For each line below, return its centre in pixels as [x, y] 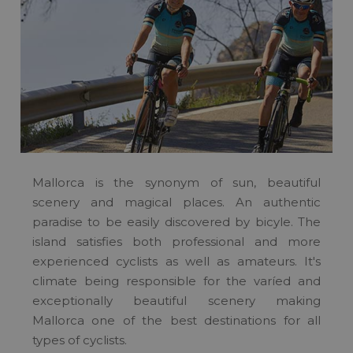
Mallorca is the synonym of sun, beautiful [176, 182]
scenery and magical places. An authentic [176, 202]
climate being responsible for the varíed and [176, 281]
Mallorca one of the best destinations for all [176, 320]
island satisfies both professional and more [176, 241]
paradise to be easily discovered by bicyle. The [176, 221]
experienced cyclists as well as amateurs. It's [176, 261]
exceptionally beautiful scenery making [176, 300]
